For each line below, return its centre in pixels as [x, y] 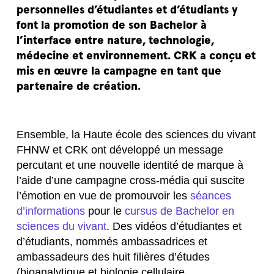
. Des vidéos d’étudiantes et [174, 226]
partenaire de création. [79, 86]
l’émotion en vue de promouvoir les [104, 195]
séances [211, 195]
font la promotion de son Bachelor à [112, 24]
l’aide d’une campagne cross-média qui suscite [131, 180]
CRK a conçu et [215, 55]
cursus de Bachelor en [180, 210]
